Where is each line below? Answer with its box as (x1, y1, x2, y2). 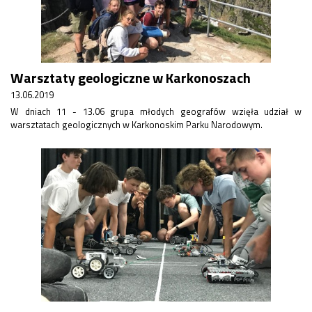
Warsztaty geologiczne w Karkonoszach (10, 67, 251, 88)
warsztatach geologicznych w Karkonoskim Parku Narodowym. (10, 118, 263, 132)
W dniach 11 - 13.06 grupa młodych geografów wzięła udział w (10, 104, 302, 118)
